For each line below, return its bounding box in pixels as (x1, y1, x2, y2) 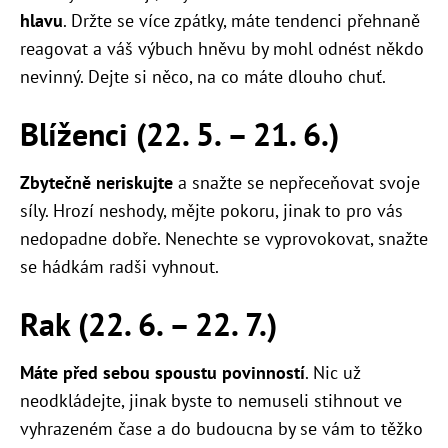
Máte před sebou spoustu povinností (20, 361, 305, 385)
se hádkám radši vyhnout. (20, 255, 219, 279)
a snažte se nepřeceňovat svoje (173, 171, 420, 195)
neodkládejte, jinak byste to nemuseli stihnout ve (20, 389, 402, 413)
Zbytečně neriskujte (20, 171, 173, 195)
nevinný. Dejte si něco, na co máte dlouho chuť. (20, 65, 386, 89)
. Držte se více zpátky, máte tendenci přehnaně (63, 9, 420, 33)
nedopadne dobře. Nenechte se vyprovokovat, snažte (20, 227, 428, 251)
